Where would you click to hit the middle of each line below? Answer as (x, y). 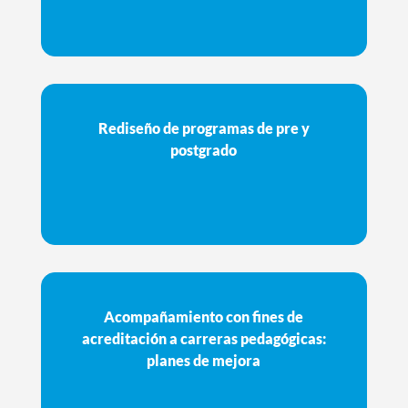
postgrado (204, 149)
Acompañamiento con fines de (204, 316)
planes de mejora (204, 360)
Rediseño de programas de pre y (204, 127)
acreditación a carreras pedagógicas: (204, 338)
